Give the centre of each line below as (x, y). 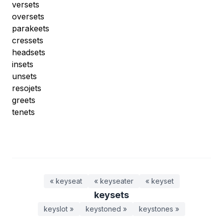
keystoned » (106, 209)
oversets (28, 16)
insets (23, 64)
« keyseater (113, 181)
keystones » (159, 209)
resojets (27, 88)
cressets (28, 40)
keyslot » (59, 209)
